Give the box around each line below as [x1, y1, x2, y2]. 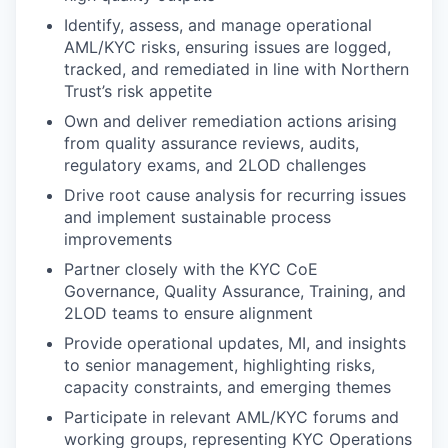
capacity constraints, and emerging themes [64, 377, 391, 397]
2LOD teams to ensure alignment [64, 303, 313, 323]
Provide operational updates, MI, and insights [64, 333, 406, 353]
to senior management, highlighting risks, [64, 355, 375, 375]
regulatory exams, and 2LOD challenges [64, 155, 366, 175]
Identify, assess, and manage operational [64, 15, 372, 35]
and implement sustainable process [64, 207, 331, 227]
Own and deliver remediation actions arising [64, 111, 397, 131]
